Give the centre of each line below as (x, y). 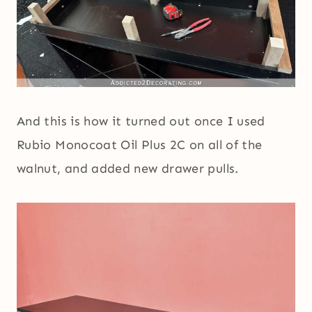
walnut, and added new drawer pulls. (128, 168)
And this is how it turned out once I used (141, 121)
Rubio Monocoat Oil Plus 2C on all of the (140, 145)
